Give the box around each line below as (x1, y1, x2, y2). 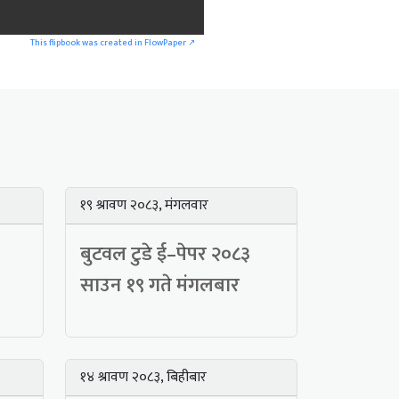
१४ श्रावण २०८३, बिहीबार (80, 365, 207, 390)
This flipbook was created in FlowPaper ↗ (30, 36, 195, 51)
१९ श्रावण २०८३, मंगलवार (80, 193, 208, 218)
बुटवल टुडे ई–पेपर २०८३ (80, 238, 250, 272)
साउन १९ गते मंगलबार (80, 269, 240, 303)
